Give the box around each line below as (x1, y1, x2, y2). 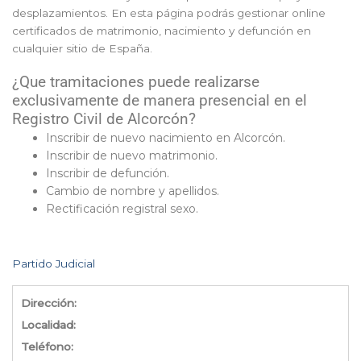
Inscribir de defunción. (46, 166, 169, 181)
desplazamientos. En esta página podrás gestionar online (12, 6, 326, 20)
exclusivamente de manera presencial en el (12, 92, 307, 110)
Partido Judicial (12, 257, 95, 271)
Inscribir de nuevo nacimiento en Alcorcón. (46, 131, 285, 146)
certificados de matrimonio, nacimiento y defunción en (12, 24, 311, 38)
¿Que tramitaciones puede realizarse (12, 73, 259, 92)
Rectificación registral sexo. (46, 201, 198, 217)
